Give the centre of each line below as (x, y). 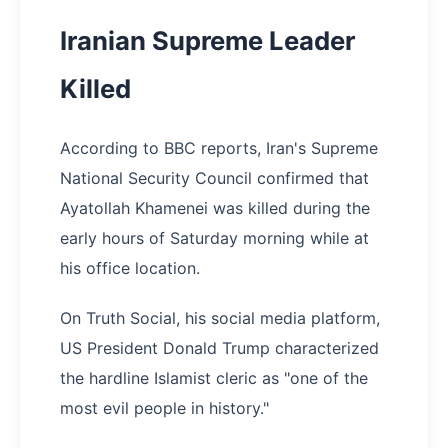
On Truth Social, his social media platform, (220, 318)
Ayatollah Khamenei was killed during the (215, 208)
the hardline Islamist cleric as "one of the (214, 378)
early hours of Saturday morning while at (214, 238)
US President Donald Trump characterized (219, 348)
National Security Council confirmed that (214, 178)
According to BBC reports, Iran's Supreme (219, 148)
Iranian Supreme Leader (207, 41)
